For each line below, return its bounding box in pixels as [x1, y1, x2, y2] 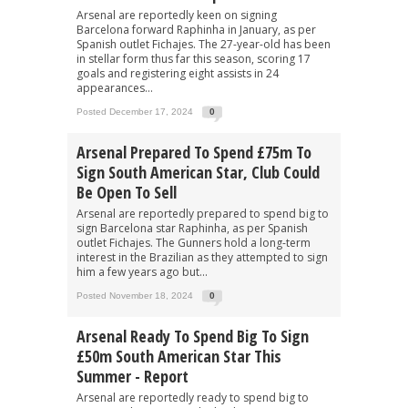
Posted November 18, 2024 [76, 290, 193, 301]
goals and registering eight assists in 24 [76, 65, 279, 81]
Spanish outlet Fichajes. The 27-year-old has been [76, 36, 331, 52]
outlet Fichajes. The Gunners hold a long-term [76, 234, 311, 250]
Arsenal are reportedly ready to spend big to [76, 389, 309, 405]
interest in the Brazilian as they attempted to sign [76, 249, 328, 265]
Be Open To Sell [76, 180, 177, 203]
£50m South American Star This [76, 344, 281, 367]
